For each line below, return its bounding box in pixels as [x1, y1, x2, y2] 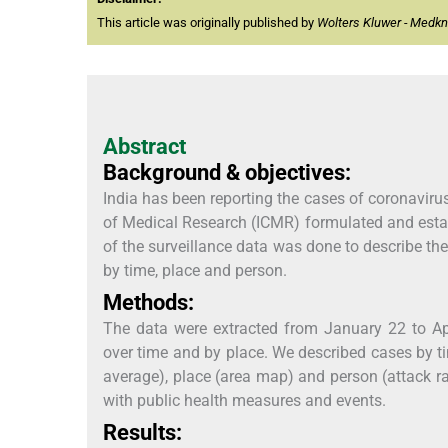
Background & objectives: [103, 160, 351, 186]
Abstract [103, 134, 186, 160]
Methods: [103, 290, 194, 316]
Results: [103, 420, 182, 446]
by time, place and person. [103, 261, 287, 281]
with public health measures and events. [103, 391, 386, 411]
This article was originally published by [97, 15, 317, 31]
